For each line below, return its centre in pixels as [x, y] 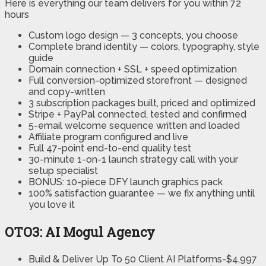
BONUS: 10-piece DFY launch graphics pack [126, 182]
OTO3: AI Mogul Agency [80, 232]
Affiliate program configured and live [108, 137]
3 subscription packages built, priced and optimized [142, 103]
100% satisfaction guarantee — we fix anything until [142, 194]
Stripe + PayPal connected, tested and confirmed [137, 115]
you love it [52, 205]
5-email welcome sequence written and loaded [134, 126]
